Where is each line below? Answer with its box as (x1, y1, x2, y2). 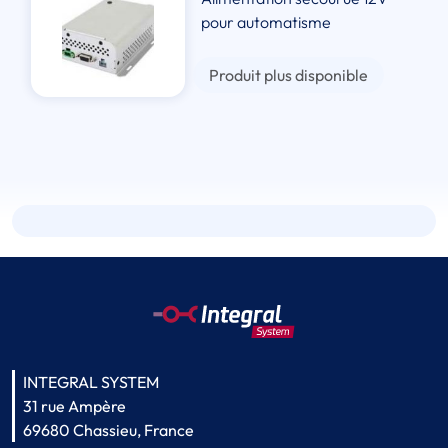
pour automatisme (201, 12, 332, 33)
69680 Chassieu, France (23, 420, 194, 441)
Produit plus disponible (209, 65, 369, 86)
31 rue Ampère (23, 396, 126, 417)
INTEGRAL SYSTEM (23, 372, 159, 393)
